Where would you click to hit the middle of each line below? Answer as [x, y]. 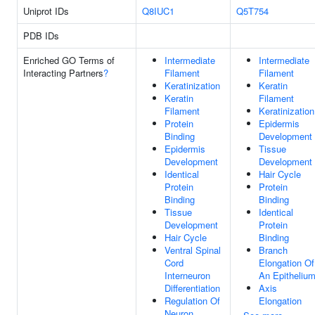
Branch [273, 250]
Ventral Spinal [193, 250]
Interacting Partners [63, 73]
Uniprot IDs [46, 11]
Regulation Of [192, 301]
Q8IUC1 [158, 11]
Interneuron [187, 275]
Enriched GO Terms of [69, 60]
